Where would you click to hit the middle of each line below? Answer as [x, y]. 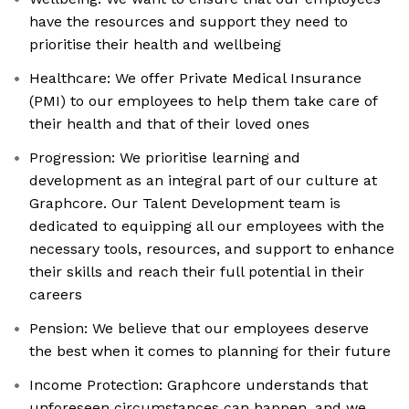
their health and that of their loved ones [169, 124]
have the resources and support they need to [189, 22]
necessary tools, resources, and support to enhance [212, 249]
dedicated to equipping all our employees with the [207, 226]
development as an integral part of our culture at [203, 181]
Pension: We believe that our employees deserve [199, 329]
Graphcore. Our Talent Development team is [185, 204]
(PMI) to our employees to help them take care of [204, 101]
